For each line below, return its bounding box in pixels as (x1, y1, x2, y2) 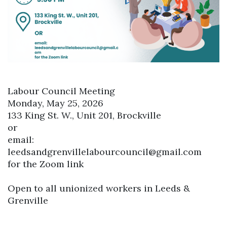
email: (8, 134, 34, 145)
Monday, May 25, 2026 (8, 97, 103, 109)
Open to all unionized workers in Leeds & (8, 182, 190, 194)
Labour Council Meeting (8, 85, 115, 97)
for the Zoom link (8, 158, 84, 170)
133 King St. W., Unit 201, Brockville (8, 109, 161, 121)
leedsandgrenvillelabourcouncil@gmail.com (8, 146, 202, 158)
